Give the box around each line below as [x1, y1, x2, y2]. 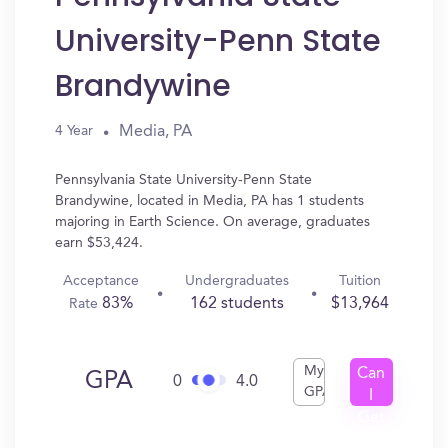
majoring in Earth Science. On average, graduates [55, 215, 370, 229]
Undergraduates [184, 274, 289, 288]
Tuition [338, 274, 381, 288]
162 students [189, 296, 284, 312]
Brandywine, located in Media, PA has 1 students [55, 194, 364, 208]
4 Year [55, 124, 93, 138]
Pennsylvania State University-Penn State [55, 173, 312, 187]
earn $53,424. [55, 236, 143, 250]
